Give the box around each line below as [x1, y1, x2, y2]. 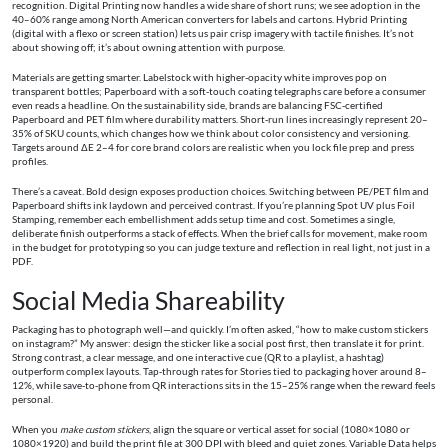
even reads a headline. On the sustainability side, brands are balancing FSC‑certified [12, 100, 383, 112]
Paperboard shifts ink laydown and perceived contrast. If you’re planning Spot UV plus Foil [12, 200, 415, 212]
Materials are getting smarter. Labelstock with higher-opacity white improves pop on [12, 72, 387, 84]
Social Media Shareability [12, 285, 285, 316]
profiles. [12, 156, 48, 168]
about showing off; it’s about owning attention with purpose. [12, 42, 285, 54]
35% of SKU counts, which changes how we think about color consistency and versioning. [12, 128, 410, 140]
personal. [12, 394, 53, 406]
